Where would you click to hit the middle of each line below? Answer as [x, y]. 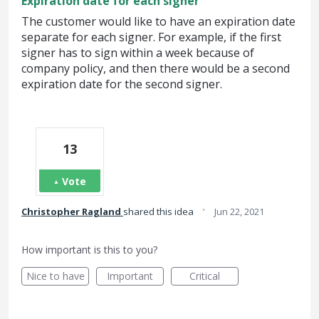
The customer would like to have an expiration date [158, 21]
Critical [205, 276]
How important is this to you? [89, 250]
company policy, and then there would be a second [156, 68]
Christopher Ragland [71, 211]
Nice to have [55, 276]
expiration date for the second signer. [122, 84]
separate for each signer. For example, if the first [151, 37]
